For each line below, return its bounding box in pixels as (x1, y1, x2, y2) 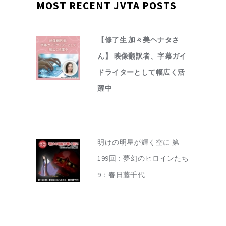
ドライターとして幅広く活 (97, 68, 185, 77)
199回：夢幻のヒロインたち (97, 154, 189, 163)
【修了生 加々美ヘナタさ (97, 35, 180, 45)
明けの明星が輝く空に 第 (97, 138, 180, 147)
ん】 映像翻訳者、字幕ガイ (97, 51, 187, 61)
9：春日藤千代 (97, 170, 145, 180)
